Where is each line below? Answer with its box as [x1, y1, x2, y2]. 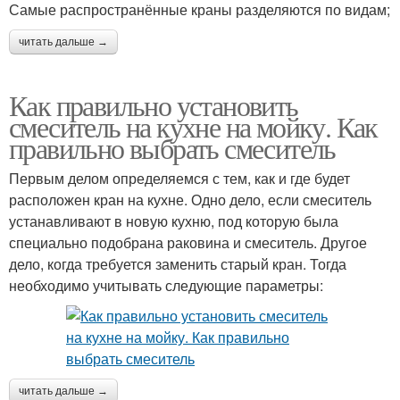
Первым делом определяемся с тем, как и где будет [9, 168, 350, 188]
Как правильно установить [9, 86, 298, 124]
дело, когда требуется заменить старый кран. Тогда [9, 254, 346, 274]
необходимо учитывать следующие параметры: [9, 275, 323, 296]
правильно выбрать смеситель [9, 129, 336, 167]
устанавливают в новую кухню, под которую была [9, 211, 338, 231]
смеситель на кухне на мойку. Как [9, 107, 378, 146]
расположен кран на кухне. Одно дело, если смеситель [9, 189, 371, 210]
